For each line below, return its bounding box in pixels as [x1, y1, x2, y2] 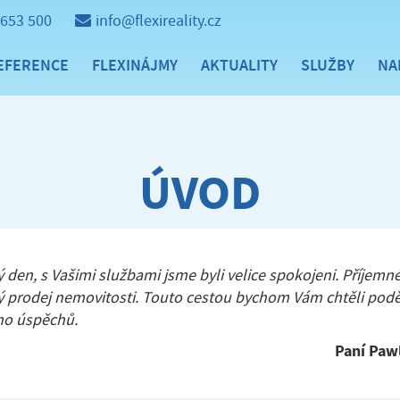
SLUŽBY [301, 54, 354, 76]
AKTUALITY [201, 54, 278, 76]
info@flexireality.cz [96, 11, 221, 31]
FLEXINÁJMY [92, 54, 178, 76]
